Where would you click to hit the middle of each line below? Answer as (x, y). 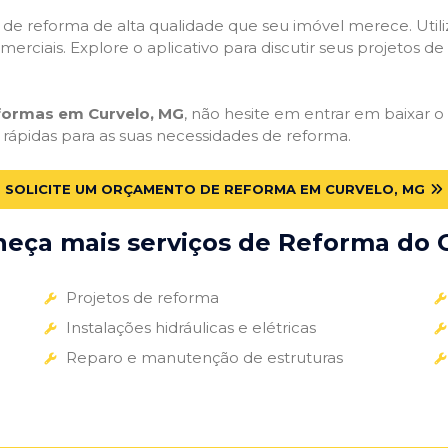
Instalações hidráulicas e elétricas (190, 327)
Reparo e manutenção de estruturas (204, 357)
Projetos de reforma (142, 297)
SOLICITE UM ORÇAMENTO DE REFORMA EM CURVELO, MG (215, 188)
